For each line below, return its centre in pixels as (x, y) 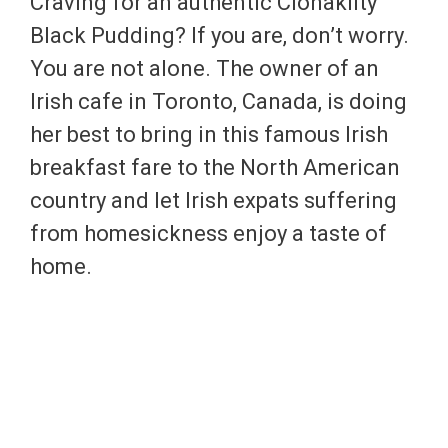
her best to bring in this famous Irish (209, 134)
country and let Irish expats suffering (213, 200)
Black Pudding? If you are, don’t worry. (219, 35)
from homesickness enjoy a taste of (208, 233)
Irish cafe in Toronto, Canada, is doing (218, 101)
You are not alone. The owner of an (204, 68)
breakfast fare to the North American (215, 167)
